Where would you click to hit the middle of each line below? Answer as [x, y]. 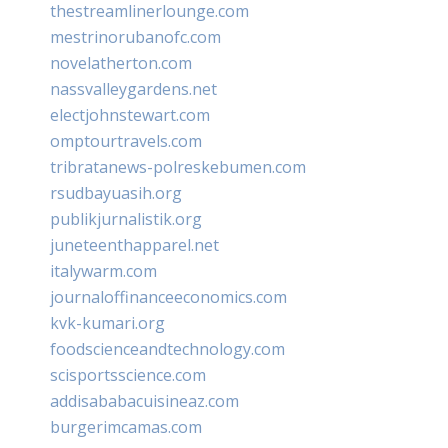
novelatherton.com [121, 62]
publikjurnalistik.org [126, 218]
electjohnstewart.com [130, 114]
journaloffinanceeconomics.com [168, 296]
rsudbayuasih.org [116, 192]
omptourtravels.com [126, 140]
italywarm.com [103, 270]
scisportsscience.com [128, 374]
